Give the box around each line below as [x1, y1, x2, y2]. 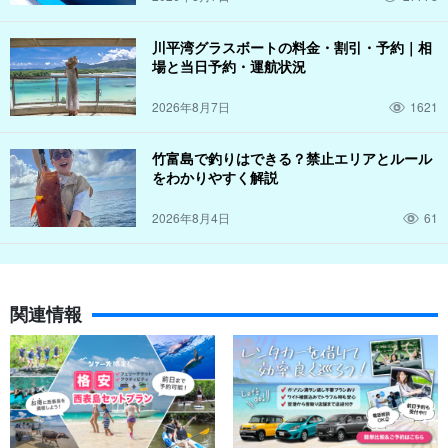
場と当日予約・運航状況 [152, 56, 306, 77]
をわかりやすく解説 [152, 167, 278, 188]
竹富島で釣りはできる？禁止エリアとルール [152, 148, 432, 169]
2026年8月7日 [152, 98, 230, 116]
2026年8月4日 [152, 209, 230, 227]
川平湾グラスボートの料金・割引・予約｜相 [152, 37, 432, 58]
